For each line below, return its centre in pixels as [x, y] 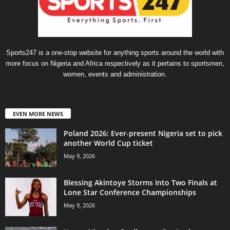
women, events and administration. [115, 74]
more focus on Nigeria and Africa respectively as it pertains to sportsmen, [115, 63]
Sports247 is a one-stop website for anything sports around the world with [115, 52]
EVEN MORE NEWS [38, 113]
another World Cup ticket [108, 143]
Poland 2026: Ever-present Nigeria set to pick [143, 133]
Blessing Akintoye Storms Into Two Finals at [140, 182]
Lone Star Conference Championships [130, 192]
